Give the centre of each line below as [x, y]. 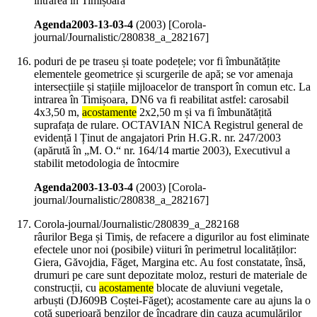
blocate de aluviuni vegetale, [218, 288]
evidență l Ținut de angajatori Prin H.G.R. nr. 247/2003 [157, 138]
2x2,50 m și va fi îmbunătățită [204, 113]
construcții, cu [67, 288]
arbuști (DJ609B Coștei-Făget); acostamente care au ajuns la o [172, 301]
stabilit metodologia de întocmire [106, 163]
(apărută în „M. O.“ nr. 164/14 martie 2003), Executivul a [162, 151]
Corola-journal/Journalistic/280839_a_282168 [137, 224]
